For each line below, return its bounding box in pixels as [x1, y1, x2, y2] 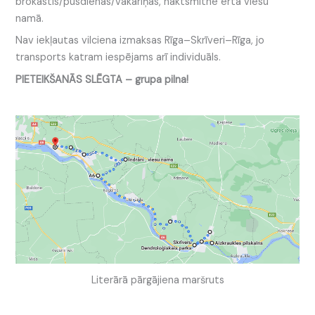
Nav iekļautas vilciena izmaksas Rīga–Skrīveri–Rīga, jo [15, 34, 265, 48]
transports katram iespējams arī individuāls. [15, 51, 221, 65]
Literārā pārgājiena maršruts [91, 273, 224, 287]
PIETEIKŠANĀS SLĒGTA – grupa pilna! [15, 72, 189, 86]
